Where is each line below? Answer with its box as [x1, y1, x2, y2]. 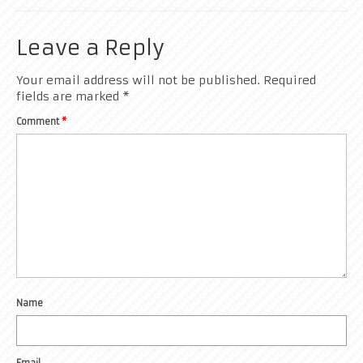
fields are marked [16, 88, 122, 104]
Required [263, 72, 316, 88]
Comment [16, 115, 62, 127]
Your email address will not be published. [16, 72, 260, 88]
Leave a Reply [16, 34, 164, 61]
